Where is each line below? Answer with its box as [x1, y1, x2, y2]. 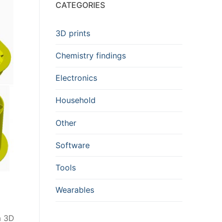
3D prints [55, 28, 90, 38]
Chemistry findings [55, 51, 126, 61]
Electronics [55, 73, 97, 83]
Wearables [55, 185, 94, 195]
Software [55, 140, 90, 150]
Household [55, 95, 96, 106]
